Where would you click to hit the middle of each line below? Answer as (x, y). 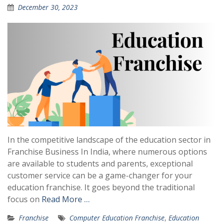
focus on (25, 199)
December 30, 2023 (48, 7)
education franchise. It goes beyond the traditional (101, 187)
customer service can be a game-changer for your (100, 175)
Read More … (66, 199)
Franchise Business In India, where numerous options (107, 152)
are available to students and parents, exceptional (100, 164)
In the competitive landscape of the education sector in (109, 140)
